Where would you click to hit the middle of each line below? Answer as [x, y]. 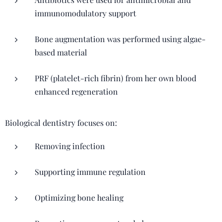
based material [61, 52]
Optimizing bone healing [79, 197]
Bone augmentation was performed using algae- [120, 39]
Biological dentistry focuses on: [61, 123]
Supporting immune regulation [90, 172]
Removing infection [70, 146]
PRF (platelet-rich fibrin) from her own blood [115, 78]
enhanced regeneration [76, 91]
